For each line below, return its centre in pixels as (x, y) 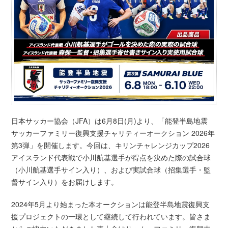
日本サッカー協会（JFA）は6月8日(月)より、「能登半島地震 (110, 121)
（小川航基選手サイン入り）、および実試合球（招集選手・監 (111, 170)
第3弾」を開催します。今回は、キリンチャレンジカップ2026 (111, 145)
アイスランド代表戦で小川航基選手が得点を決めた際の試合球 (111, 158)
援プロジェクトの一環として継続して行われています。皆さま (111, 217)
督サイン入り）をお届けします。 (65, 182)
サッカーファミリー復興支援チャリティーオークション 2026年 (113, 133)
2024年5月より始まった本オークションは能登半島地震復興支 (111, 204)
